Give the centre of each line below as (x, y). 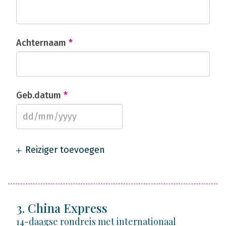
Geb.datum (40, 95)
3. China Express (62, 208)
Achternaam (42, 43)
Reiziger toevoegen (64, 150)
